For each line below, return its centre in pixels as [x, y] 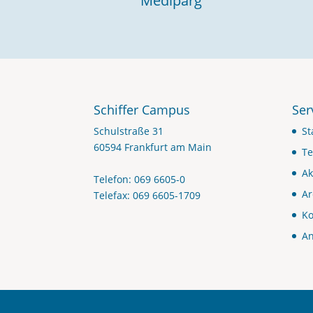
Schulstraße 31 [129, 131]
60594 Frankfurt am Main [153, 147]
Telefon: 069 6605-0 [140, 179]
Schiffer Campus [142, 110]
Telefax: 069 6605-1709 [147, 195]
